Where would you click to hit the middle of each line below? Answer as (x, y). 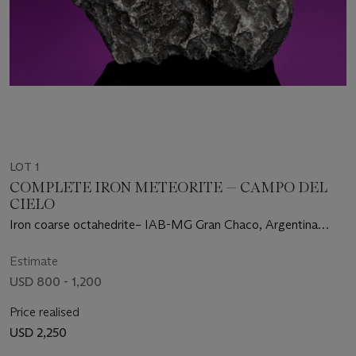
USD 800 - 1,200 (56, 281)
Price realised (44, 311)
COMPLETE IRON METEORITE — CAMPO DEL (168, 187)
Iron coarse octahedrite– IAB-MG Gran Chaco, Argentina (164, 224)
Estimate (34, 261)
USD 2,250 (38, 332)
